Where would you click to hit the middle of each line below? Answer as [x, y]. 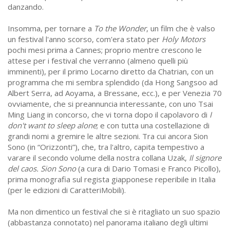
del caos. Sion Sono [42, 168]
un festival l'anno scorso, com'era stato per [85, 39]
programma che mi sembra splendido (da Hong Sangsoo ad [113, 82]
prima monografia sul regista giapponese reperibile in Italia [112, 179]
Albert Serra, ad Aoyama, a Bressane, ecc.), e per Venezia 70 [115, 93]
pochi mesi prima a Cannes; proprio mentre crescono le [105, 50]
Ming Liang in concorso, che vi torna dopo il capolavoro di [109, 114]
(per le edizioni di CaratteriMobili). [67, 190]
